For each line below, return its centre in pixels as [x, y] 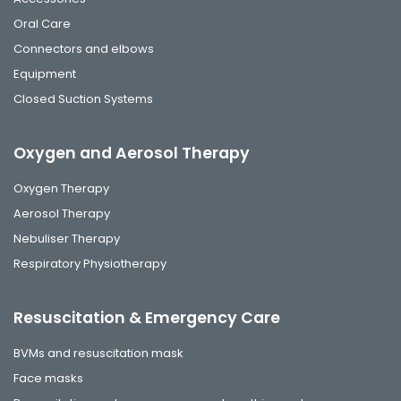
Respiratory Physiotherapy [90, 263]
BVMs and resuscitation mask [98, 353]
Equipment [45, 73]
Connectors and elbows [84, 48]
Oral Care [42, 23]
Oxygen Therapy [61, 188]
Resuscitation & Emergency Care [147, 317]
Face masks [48, 378]
